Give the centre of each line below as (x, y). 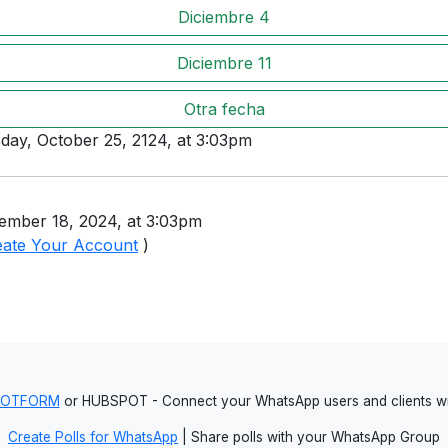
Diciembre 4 (224, 17)
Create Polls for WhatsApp (93, 437)
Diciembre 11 (224, 63)
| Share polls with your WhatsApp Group (309, 437)
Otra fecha (224, 109)
